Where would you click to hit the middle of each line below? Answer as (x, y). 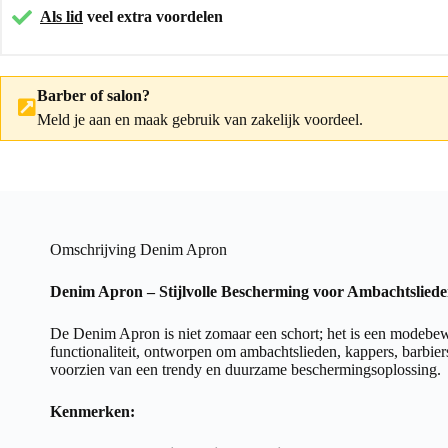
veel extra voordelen (153, 16)
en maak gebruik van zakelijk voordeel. (237, 119)
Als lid (61, 16)
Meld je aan (74, 119)
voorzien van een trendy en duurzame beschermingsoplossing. (245, 369)
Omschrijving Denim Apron (138, 249)
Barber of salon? (93, 95)
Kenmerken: (92, 411)
